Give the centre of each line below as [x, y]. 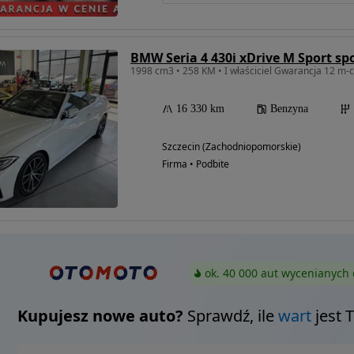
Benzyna [289, 109]
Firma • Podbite [196, 164]
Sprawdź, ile [230, 315]
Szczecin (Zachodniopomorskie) [232, 147]
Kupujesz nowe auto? [100, 315]
